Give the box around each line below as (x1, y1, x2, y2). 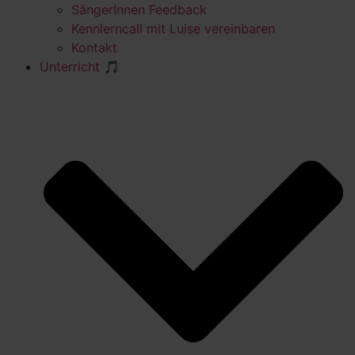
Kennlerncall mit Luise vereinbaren (71, 20, 275, 36)
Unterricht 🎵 (40, 58, 120, 74)
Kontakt (71, 39, 117, 55)
